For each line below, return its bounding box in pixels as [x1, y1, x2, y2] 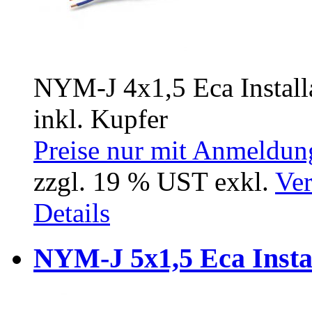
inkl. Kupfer [33, 104, 168, 134]
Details [33, 198, 110, 228]
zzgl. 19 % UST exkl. [33, 166, 275, 197]
